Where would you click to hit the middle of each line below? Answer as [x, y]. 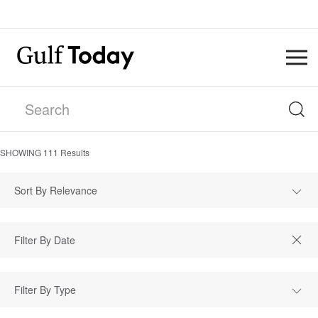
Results [74, 152]
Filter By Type [45, 290]
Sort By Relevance [56, 190]
